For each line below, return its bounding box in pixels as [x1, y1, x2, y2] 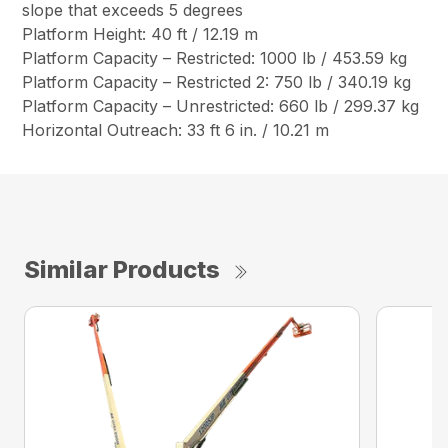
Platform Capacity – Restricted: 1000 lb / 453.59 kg [22, 48, 408, 69]
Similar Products [24, 255, 220, 285]
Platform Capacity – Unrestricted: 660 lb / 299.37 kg [22, 96, 420, 117]
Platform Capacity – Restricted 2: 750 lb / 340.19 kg [22, 72, 412, 93]
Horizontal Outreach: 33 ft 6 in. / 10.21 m [22, 120, 330, 141]
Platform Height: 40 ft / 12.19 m [22, 24, 259, 45]
